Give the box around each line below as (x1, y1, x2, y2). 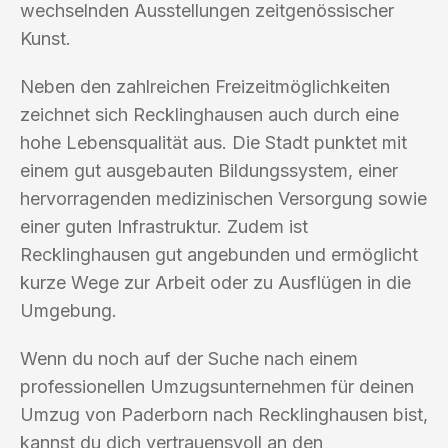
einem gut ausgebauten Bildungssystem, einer (20, 159, 398, 181)
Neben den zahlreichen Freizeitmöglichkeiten (20, 75, 390, 97)
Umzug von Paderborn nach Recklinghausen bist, (20, 403, 428, 425)
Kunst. (20, 27, 71, 49)
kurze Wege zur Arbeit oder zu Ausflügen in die (20, 271, 411, 293)
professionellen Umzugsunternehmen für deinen (20, 375, 414, 397)
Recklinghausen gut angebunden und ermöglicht (20, 243, 418, 265)
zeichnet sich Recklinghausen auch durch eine (20, 103, 399, 125)
